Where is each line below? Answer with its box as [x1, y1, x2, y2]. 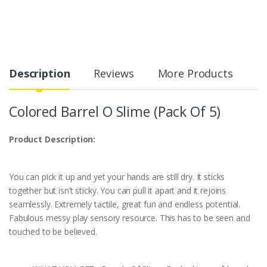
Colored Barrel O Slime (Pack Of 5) [9, 102, 221, 122]
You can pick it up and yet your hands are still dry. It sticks [9, 171, 225, 183]
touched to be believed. [9, 226, 97, 238]
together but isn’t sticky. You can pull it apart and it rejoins [9, 185, 226, 197]
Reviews [94, 66, 134, 81]
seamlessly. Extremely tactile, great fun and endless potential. [9, 198, 241, 210]
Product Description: [9, 133, 96, 145]
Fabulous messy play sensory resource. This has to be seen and [9, 212, 250, 224]
